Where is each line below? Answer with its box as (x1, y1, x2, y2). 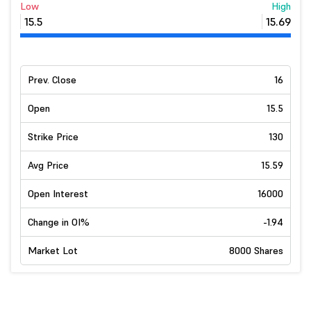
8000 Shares (229, 244, 283, 257)
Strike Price (28, 131, 78, 143)
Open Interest (28, 187, 88, 200)
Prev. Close (28, 74, 76, 86)
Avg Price (28, 159, 69, 171)
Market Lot (28, 244, 78, 257)
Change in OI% (28, 216, 90, 228)
